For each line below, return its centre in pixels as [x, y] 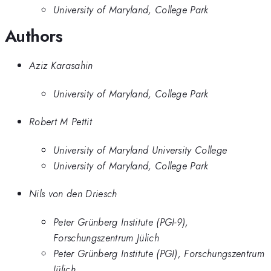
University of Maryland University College [140, 150]
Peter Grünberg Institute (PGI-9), [121, 222]
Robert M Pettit [60, 122]
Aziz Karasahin [61, 66]
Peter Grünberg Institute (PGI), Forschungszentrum [159, 253]
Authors [34, 36]
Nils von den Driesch [73, 194]
